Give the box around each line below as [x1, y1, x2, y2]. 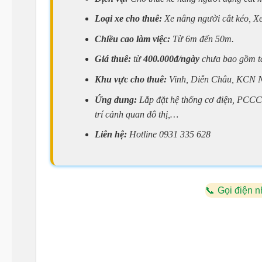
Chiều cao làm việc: [94, 33, 170, 44]
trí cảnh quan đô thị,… [94, 109, 178, 119]
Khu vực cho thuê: [94, 74, 169, 84]
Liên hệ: [94, 129, 129, 140]
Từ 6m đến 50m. [170, 33, 234, 44]
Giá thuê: [94, 54, 133, 64]
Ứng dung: [94, 94, 139, 105]
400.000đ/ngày [143, 54, 199, 64]
